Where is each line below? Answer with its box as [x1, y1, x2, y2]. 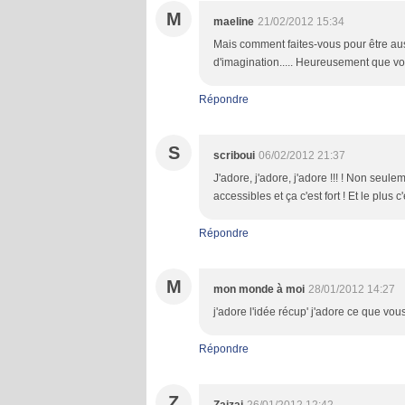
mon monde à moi [213, 283, 305, 296]
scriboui [213, 149, 255, 162]
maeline [213, 15, 254, 28]
